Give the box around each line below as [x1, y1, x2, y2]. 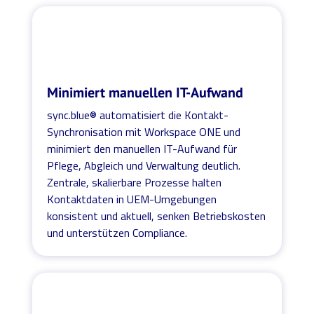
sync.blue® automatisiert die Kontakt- [47, 106, 229, 123]
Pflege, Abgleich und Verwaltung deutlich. [47, 156, 241, 174]
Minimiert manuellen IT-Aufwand [47, 83, 244, 102]
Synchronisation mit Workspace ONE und [47, 123, 241, 140]
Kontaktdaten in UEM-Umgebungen [47, 190, 217, 207]
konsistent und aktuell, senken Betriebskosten [47, 207, 266, 224]
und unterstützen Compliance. [47, 224, 188, 241]
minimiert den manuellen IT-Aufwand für [47, 139, 238, 157]
